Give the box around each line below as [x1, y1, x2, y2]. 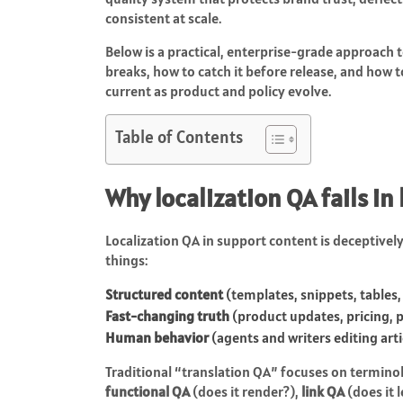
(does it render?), [190, 381, 301, 400]
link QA [301, 381, 345, 400]
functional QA [105, 381, 190, 400]
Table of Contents [115, 125, 243, 148]
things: [105, 250, 148, 269]
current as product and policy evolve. [105, 81, 331, 100]
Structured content [105, 284, 223, 303]
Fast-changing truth [105, 306, 229, 325]
